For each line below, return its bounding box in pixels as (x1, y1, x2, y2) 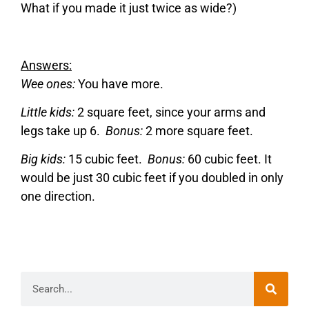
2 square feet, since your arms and (74, 105, 266, 120)
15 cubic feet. (66, 152, 148, 167)
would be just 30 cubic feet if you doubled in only (21, 170, 283, 186)
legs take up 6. (21, 123, 106, 139)
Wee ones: (21, 76, 75, 91)
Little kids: (21, 105, 74, 120)
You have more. (75, 76, 163, 91)
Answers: (21, 57, 72, 72)
